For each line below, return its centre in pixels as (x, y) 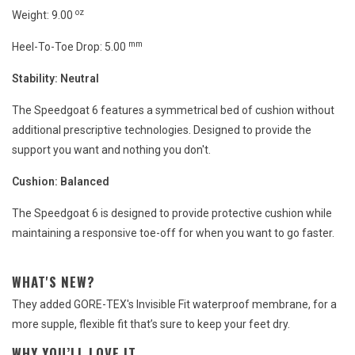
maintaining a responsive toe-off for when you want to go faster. (173, 233)
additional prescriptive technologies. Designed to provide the (162, 130)
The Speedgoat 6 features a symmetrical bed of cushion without (173, 111)
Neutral (80, 79)
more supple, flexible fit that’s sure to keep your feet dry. (151, 324)
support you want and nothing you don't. (111, 150)
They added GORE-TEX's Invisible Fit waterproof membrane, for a (174, 305)
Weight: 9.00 (44, 15)
